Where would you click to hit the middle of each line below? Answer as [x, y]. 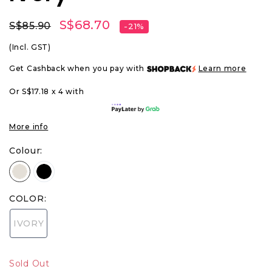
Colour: [26, 151]
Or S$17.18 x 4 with [47, 91]
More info [29, 127]
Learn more [222, 68]
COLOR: [28, 199]
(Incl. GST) [30, 47]
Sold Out [29, 263]
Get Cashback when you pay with [78, 68]
